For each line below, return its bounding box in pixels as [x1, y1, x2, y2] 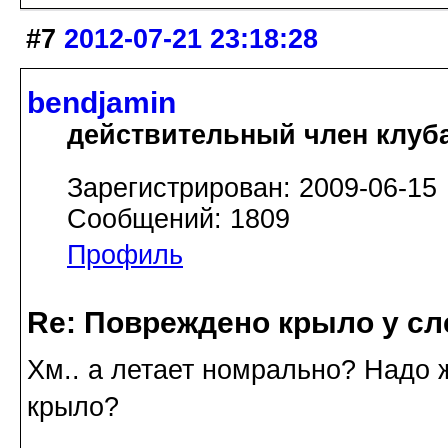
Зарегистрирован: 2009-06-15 [67, 173, 437, 204]
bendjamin [27, 86, 176, 120]
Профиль [67, 240, 183, 271]
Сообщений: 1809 [67, 204, 290, 235]
